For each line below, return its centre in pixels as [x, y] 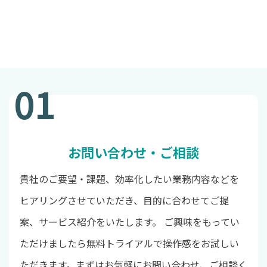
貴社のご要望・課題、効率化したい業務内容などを [129, 179]
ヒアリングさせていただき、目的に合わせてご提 [124, 201]
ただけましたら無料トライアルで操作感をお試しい [129, 243]
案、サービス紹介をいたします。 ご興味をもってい [129, 222]
